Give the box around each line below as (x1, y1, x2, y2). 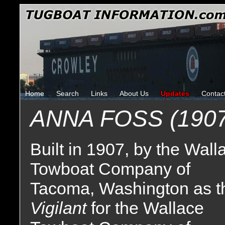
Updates (161, 89, 189, 97)
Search (56, 89, 79, 97)
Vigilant (30, 198, 91, 217)
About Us (120, 89, 149, 97)
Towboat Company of (30, 159, 190, 178)
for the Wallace (91, 198, 204, 217)
